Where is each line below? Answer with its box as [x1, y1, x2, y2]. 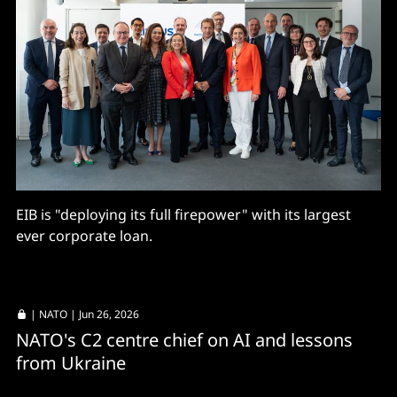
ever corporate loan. [16, 225, 152, 245]
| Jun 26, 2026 [67, 306, 139, 322]
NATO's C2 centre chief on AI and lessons [16, 327, 353, 352]
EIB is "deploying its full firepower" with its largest [16, 204, 351, 224]
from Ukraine [16, 350, 126, 375]
